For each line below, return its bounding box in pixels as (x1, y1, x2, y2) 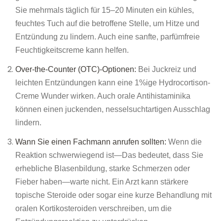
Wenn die (168, 138, 202, 147)
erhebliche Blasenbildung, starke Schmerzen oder (15, 164, 190, 173)
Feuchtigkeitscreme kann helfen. (15, 46, 129, 55)
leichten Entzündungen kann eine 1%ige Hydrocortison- (15, 78, 210, 87)
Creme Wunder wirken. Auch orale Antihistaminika (15, 92, 190, 101)
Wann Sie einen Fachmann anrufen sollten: (15, 138, 168, 147)
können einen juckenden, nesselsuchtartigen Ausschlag (15, 105, 210, 114)
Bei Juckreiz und (138, 65, 196, 74)
